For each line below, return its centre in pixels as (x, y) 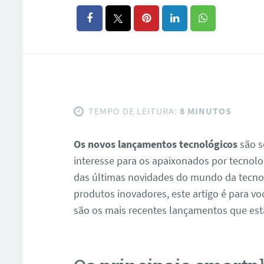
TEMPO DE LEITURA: (133, 111)
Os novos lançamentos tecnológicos (156, 144)
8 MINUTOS (205, 111)
